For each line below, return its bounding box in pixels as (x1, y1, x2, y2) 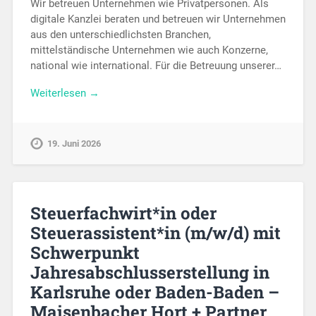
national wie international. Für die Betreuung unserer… (30, 59, 281, 72)
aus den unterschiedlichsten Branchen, (30, 28, 211, 41)
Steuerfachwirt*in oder (30, 202, 217, 225)
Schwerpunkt (30, 241, 140, 265)
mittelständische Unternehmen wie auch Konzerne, (30, 43, 268, 56)
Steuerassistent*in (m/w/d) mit (30, 221, 281, 245)
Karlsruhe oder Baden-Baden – (30, 281, 279, 304)
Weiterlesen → (30, 86, 99, 99)
